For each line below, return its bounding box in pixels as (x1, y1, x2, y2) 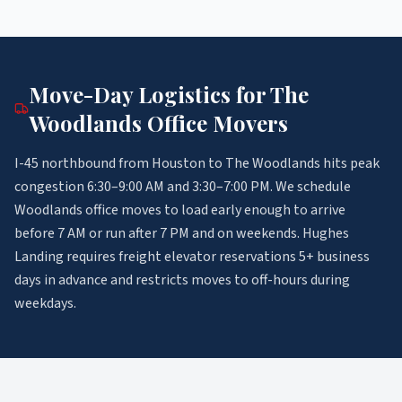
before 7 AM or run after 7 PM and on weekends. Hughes (14, 223, 349, 243)
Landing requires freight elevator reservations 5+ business (14, 247, 370, 267)
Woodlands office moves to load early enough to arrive (14, 200, 345, 220)
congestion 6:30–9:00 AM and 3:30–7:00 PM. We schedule (14, 177, 351, 197)
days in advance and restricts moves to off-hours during (14, 270, 350, 290)
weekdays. (14, 293, 76, 313)
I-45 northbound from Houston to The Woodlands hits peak (14, 153, 380, 173)
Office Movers (146, 109, 288, 137)
